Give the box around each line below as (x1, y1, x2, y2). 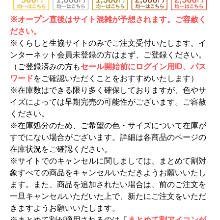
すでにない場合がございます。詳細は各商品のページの (10, 133, 206, 141)
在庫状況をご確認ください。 (10, 144, 112, 153)
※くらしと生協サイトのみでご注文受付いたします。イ (10, 38, 206, 47)
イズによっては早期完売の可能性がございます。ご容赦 (10, 97, 206, 106)
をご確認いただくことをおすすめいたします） (33, 74, 198, 82)
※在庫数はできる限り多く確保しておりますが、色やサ (10, 85, 206, 94)
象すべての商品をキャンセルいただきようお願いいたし (10, 168, 206, 177)
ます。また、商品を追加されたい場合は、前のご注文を (10, 180, 206, 189)
